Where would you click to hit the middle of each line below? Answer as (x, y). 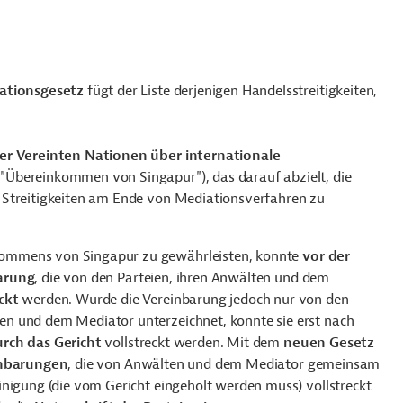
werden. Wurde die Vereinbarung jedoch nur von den (184, 300)
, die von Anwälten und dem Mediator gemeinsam (224, 364)
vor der (327, 256)
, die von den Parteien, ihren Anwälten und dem (182, 278)
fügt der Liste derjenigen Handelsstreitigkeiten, (231, 91)
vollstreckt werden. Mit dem (192, 343)
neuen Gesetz (329, 343)
